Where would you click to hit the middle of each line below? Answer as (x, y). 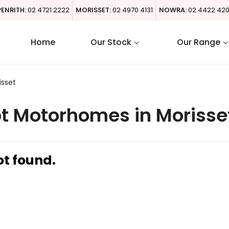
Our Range (199, 42)
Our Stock (111, 42)
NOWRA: (173, 10)
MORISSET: (93, 10)
